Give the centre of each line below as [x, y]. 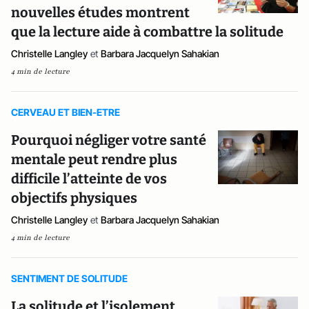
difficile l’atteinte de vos [89, 179]
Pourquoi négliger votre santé [109, 140]
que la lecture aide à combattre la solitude [147, 32]
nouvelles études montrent [100, 12]
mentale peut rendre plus [94, 159]
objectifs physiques [75, 198]
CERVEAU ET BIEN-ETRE [66, 112]
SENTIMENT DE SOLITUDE [69, 278]
